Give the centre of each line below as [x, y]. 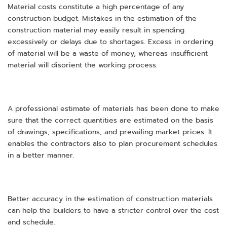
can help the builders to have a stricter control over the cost [113, 210]
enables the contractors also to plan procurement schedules [112, 144]
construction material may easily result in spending [96, 30]
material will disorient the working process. [83, 65]
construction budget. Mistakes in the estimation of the [102, 19]
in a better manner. [41, 156]
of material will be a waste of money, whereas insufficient [108, 54]
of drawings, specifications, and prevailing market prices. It [110, 132]
